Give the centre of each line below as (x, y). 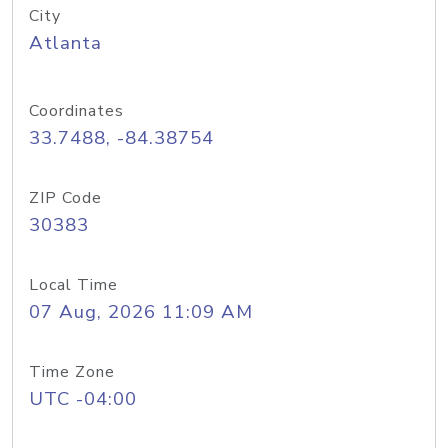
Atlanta (65, 43)
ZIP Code (65, 198)
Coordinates (76, 111)
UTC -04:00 (83, 399)
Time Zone (72, 372)
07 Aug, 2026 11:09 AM (141, 312)
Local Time (73, 285)
